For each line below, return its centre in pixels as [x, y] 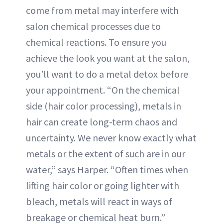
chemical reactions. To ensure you [96, 42]
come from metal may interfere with [102, 10]
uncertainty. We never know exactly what [111, 138]
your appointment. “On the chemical [103, 90]
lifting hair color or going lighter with [103, 186]
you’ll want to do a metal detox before [107, 74]
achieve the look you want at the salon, [108, 58]
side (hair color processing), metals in [104, 106]
